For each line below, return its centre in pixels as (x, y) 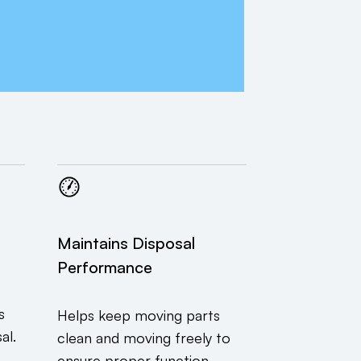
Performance (105, 267)
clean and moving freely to (144, 337)
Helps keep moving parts (139, 315)
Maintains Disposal (126, 243)
